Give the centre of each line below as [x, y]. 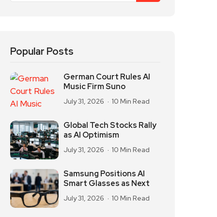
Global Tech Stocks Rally [110, 125]
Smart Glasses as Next [107, 183]
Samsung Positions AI [104, 174]
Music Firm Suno [94, 86]
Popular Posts [42, 51]
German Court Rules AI [107, 77]
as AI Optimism [91, 135]
